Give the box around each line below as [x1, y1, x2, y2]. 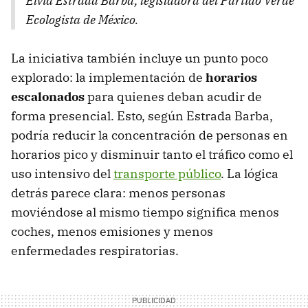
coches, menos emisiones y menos [11, 223, 213, 240]
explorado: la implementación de [11, 69, 206, 86]
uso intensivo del [11, 166, 113, 182]
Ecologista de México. [26, 12, 138, 28]
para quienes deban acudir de [85, 89, 262, 105]
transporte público [113, 166, 221, 182]
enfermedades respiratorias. [11, 243, 179, 259]
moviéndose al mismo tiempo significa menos [11, 204, 279, 221]
